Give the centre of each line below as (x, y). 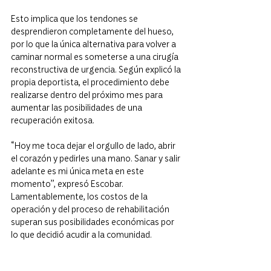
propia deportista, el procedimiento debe (91, 82)
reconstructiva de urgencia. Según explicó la (97, 69)
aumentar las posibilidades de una (77, 107)
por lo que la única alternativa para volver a (94, 44)
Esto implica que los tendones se (75, 18)
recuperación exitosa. (53, 120)
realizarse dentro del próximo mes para (88, 95)
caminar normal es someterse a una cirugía (96, 57)
